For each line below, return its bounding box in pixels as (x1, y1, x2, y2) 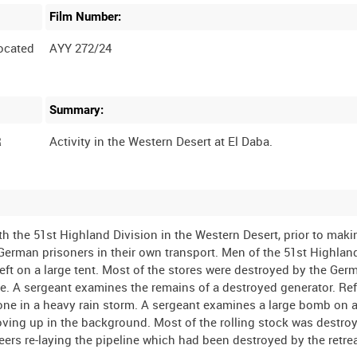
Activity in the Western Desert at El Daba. (49, 132, 273, 149)
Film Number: (49, 10, 122, 25)
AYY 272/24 (49, 40, 112, 57)
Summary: (49, 103, 104, 118)
